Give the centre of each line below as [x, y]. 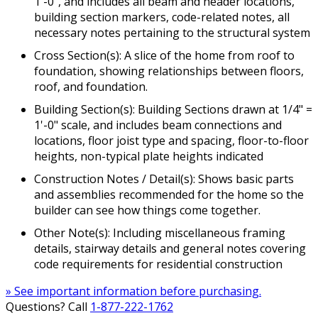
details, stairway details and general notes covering [170, 249]
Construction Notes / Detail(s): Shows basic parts [164, 179]
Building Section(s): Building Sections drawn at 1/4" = [173, 110]
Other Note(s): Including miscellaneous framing [160, 233]
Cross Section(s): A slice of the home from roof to [164, 56]
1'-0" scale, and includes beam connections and [158, 125]
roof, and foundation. [91, 87]
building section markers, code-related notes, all [162, 17]
